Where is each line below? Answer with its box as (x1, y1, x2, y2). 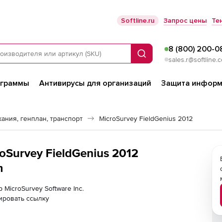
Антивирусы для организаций (39, 78, 151, 88)
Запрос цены (164, 16, 207, 25)
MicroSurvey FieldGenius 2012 (99, 114, 193, 122)
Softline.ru (121, 16, 155, 25)
